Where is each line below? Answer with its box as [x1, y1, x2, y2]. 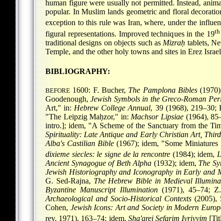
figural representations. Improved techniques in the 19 [45, 30, 215, 38]
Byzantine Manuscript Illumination [45, 185, 158, 194]
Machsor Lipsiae [131, 112, 184, 121]
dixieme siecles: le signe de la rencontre [45, 149, 171, 158]
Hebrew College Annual [74, 103, 151, 112]
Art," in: [45, 103, 74, 112]
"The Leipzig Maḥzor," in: [45, 112, 131, 121]
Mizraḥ [163, 38, 185, 47]
